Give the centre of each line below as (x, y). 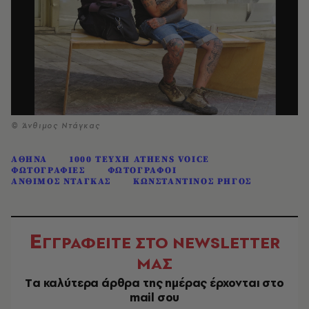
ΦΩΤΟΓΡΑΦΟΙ (142, 171)
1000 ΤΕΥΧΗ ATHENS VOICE (140, 160)
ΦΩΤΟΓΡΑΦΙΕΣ (48, 171)
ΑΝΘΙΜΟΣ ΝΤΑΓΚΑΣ (61, 182)
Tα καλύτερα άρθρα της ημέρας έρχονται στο (154, 283)
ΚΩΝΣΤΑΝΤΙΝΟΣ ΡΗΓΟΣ (192, 182)
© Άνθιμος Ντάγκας (56, 126)
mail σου (154, 298)
